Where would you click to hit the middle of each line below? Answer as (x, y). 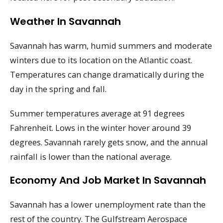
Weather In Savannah (65, 21)
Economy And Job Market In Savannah (108, 180)
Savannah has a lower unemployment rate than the (108, 205)
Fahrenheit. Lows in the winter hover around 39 (101, 127)
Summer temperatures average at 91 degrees (97, 113)
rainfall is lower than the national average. (91, 156)
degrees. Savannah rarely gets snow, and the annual (109, 142)
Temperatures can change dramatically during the (107, 74)
